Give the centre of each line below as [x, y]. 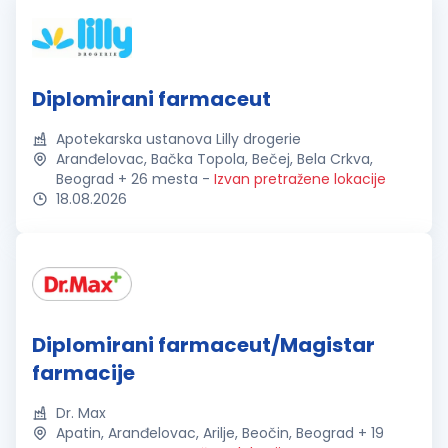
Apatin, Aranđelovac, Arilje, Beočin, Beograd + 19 [220, 433]
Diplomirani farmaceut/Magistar [203, 345]
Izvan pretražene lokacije [300, 179]
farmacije [83, 373]
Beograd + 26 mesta [127, 179]
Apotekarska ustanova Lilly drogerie [178, 139]
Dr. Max [81, 413]
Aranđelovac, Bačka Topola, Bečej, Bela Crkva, [214, 159]
